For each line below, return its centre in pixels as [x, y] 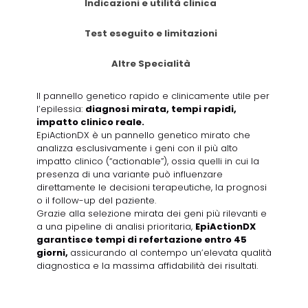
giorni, [53, 253]
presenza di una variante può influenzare [130, 175]
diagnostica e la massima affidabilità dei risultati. [147, 266]
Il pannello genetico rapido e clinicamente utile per [153, 96]
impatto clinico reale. [90, 122]
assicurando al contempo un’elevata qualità [171, 253]
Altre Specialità [151, 64]
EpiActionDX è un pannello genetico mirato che [143, 135]
